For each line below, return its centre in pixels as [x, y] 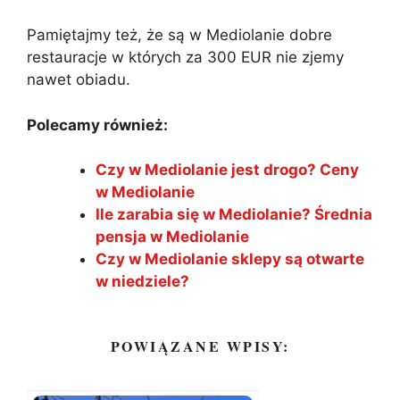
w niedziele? [142, 282]
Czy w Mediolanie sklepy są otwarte [229, 259]
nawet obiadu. [79, 80]
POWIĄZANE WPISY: [200, 346]
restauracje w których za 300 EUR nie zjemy [185, 58]
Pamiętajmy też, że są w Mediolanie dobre [179, 35]
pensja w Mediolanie [172, 237]
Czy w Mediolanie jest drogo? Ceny [227, 170]
